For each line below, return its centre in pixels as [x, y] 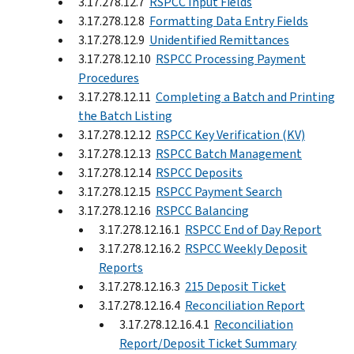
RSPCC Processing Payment [231, 58]
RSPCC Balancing [202, 210]
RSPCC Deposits [199, 172]
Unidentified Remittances [219, 40]
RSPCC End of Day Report [253, 229]
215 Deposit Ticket [235, 286]
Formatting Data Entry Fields [229, 21]
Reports [121, 267]
